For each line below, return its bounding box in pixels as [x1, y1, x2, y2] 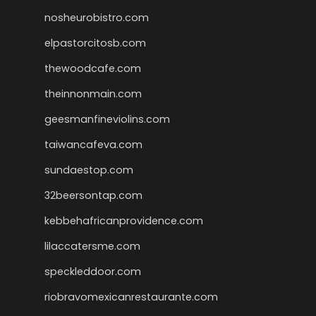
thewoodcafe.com [44, 61, 141, 76]
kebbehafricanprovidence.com [44, 214, 203, 229]
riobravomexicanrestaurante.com [44, 290, 218, 305]
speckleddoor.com [44, 265, 141, 279]
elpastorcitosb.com [44, 36, 146, 51]
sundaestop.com [44, 163, 133, 178]
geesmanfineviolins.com [44, 112, 170, 127]
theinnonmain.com [44, 87, 142, 102]
